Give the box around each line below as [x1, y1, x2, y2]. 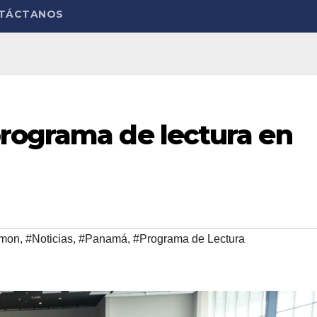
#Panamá [79, 232, 127, 245]
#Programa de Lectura [133, 232, 245, 245]
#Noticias [25, 232, 73, 245]
